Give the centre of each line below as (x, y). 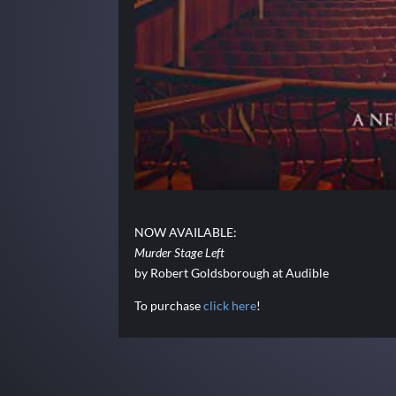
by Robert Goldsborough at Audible (232, 273)
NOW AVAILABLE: (186, 232)
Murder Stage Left (180, 253)
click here (230, 306)
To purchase (169, 306)
